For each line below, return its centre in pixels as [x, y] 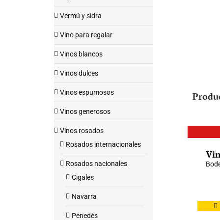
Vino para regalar [86, 35]
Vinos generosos [85, 111]
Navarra [84, 196]
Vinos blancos [81, 54]
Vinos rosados [82, 131]
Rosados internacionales [103, 144]
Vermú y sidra [81, 16]
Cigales [83, 177]
